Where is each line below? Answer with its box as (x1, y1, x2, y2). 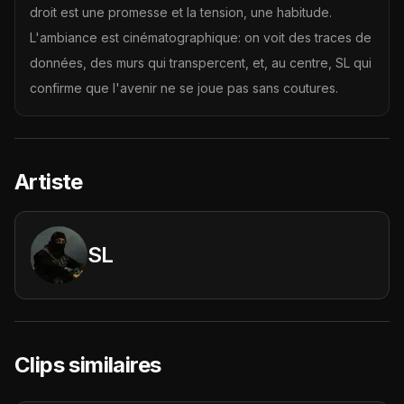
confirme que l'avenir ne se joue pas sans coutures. (30, 80, 338, 96)
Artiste (14, 169, 83, 195)
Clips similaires (14, 352, 161, 378)
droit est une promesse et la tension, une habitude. (30, 5, 332, 20)
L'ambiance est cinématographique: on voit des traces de (30, 30, 372, 45)
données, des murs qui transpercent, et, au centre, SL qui (30, 55, 372, 70)
